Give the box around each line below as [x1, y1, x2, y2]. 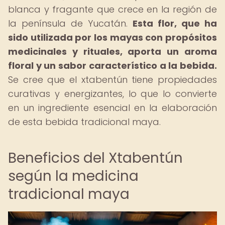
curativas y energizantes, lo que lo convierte [8, 87, 217, 100]
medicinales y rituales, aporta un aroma [8, 45, 217, 58]
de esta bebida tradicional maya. [8, 116, 161, 128]
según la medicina [8, 166, 139, 186]
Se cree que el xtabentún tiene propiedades [8, 73, 217, 86]
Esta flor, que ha [133, 17, 217, 30]
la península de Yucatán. [8, 17, 133, 30]
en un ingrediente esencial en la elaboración [8, 101, 217, 114]
